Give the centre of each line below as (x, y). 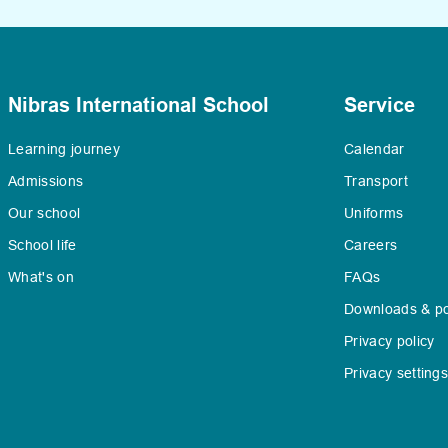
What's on (41, 277)
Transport (376, 181)
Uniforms (374, 213)
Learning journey (64, 149)
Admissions (46, 181)
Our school (44, 213)
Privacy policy (389, 341)
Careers (371, 245)
